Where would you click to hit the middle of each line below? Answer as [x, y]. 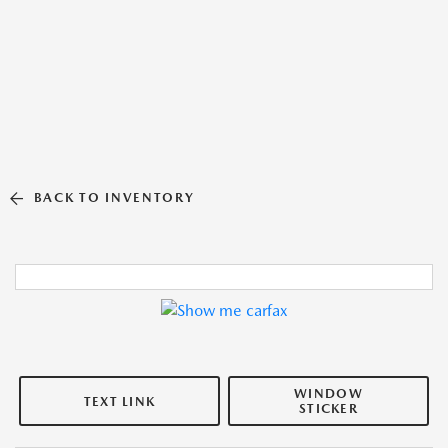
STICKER [328, 409]
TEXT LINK [119, 401]
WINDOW [328, 394]
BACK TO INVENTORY [114, 197]
